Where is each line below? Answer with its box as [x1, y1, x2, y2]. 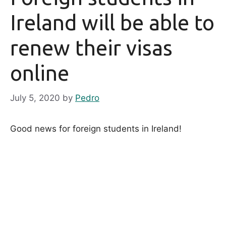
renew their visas [10, 36, 173, 60]
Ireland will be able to [10, 11, 214, 35]
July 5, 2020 [10, 92, 60, 103]
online [10, 61, 69, 85]
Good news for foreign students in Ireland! [10, 123, 182, 134]
